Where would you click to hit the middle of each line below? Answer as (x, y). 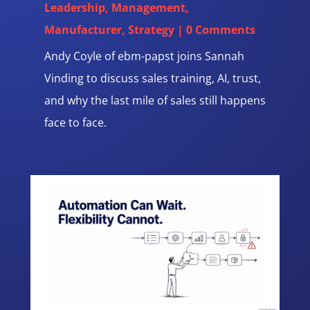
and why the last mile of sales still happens (155, 101)
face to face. (75, 123)
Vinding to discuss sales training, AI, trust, (152, 79)
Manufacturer (83, 30)
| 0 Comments (215, 30)
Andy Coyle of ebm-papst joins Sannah (144, 56)
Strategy (151, 30)
